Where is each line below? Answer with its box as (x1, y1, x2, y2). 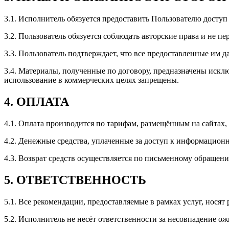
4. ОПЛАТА (4, 95, 69, 109)
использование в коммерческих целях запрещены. (4, 76, 179, 85)
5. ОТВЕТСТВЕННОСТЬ (4, 173, 146, 187)
